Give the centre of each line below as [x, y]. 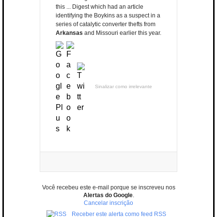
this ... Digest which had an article [100, 7]
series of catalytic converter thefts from [106, 24]
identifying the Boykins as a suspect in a [108, 16]
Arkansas [69, 33]
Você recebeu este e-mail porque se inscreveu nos [108, 188]
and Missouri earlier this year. [122, 33]
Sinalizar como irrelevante [124, 87]
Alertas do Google [108, 195]
